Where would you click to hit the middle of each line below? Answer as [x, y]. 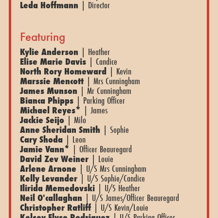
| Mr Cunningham [104, 90]
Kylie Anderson [50, 51]
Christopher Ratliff [55, 207]
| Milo [76, 119]
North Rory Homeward [64, 71]
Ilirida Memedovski [57, 188]
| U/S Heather [118, 188]
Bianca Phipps [46, 100]
